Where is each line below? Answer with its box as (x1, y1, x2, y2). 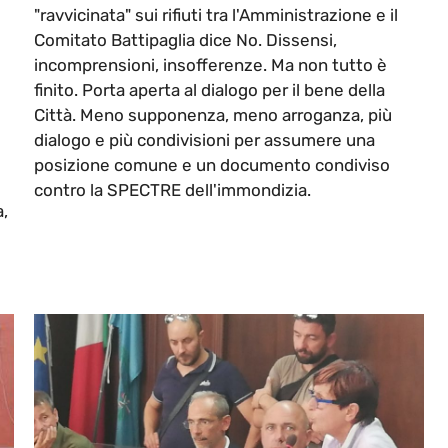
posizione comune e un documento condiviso (34, 155, 390, 176)
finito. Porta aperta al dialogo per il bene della (34, 80, 385, 101)
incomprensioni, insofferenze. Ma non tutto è (34, 55, 387, 76)
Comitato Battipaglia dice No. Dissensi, (34, 30, 337, 51)
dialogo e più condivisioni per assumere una (34, 130, 375, 151)
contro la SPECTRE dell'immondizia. (34, 180, 311, 201)
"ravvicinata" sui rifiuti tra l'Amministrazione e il (34, 5, 398, 26)
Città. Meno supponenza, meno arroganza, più (34, 105, 392, 126)
